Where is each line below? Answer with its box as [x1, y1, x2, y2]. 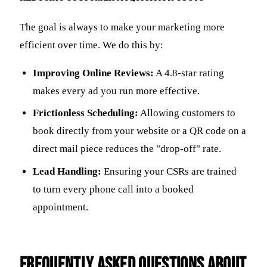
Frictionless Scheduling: [33, 107, 139, 119]
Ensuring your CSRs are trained [101, 165, 237, 177]
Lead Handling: [33, 165, 102, 177]
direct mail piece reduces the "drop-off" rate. [33, 143, 222, 155]
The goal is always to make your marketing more [20, 21, 225, 33]
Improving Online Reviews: [33, 67, 154, 79]
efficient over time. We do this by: [20, 39, 163, 51]
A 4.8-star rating [154, 67, 225, 79]
